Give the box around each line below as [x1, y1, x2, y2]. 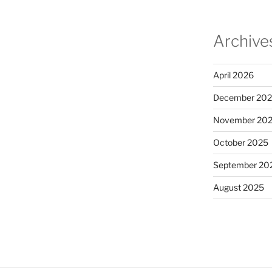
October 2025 [212, 137, 268, 148]
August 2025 [212, 182, 264, 193]
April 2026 [212, 70, 254, 81]
